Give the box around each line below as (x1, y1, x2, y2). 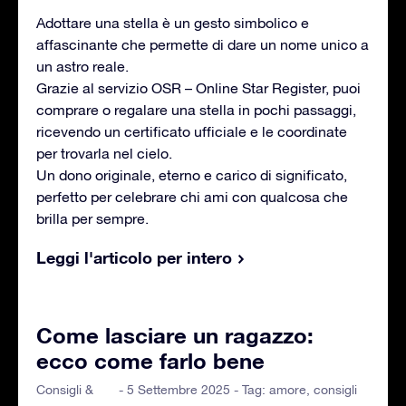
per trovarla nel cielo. (36, 145, 172, 162)
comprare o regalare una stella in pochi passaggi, (36, 101, 356, 119)
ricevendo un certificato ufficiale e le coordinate (36, 123, 347, 140)
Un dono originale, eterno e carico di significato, (36, 167, 347, 184)
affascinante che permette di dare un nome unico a (36, 36, 369, 53)
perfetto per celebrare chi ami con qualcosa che (36, 188, 348, 206)
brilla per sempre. (36, 210, 149, 227)
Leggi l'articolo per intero (36, 247, 232, 268)
